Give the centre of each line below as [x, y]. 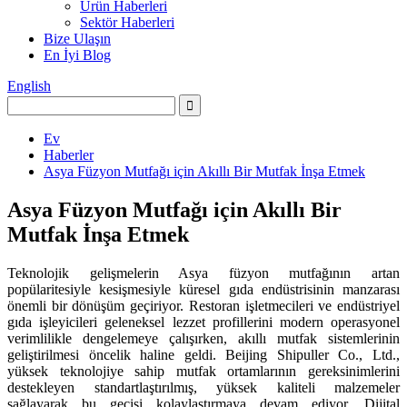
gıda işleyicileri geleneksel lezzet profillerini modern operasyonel [203, 322]
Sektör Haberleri [127, 22]
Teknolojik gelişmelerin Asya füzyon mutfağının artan [203, 273]
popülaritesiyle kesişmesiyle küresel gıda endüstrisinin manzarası [203, 289]
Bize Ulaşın [77, 39]
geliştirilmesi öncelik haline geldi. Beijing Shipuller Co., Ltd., [203, 354]
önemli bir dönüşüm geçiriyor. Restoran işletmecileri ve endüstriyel [203, 305]
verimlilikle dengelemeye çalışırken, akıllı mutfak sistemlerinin [203, 338]
